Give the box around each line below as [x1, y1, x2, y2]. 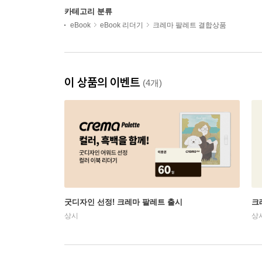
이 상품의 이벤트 [64, 74, 143, 89]
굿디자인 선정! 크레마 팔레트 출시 [64, 197, 182, 206]
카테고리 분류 [64, 6, 112, 16]
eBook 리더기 [100, 20, 143, 29]
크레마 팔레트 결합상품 [153, 20, 226, 29]
